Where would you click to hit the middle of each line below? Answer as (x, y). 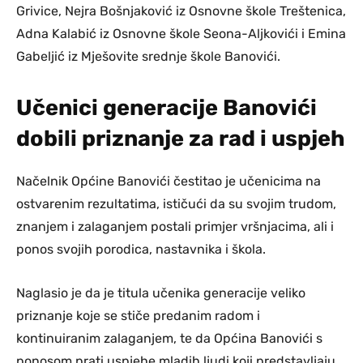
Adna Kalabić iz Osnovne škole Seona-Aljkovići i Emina (181, 33)
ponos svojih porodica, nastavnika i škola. (141, 249)
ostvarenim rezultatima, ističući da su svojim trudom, (176, 203)
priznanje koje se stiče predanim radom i (138, 315)
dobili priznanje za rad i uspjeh (181, 138)
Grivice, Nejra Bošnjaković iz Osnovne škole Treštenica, (181, 11)
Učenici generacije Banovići (167, 107)
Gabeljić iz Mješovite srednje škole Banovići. (148, 56)
